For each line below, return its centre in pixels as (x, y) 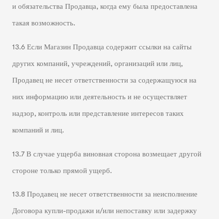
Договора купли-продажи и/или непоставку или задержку (104, 211)
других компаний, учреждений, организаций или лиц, (97, 64)
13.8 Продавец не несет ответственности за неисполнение (105, 195)
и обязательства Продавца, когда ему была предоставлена (105, 7)
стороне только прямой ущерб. (62, 171)
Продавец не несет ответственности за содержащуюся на (104, 80)
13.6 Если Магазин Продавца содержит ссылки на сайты (102, 47)
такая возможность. (44, 23)
